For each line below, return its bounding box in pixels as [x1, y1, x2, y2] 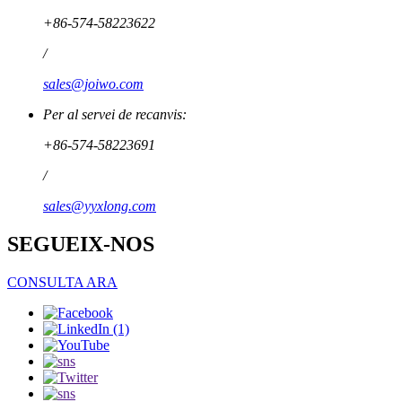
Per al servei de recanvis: [43, 107, 187, 123]
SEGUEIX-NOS [7, 232, 154, 256]
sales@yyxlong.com [43, 198, 156, 214]
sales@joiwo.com [43, 76, 144, 92]
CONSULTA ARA [7, 274, 118, 290]
